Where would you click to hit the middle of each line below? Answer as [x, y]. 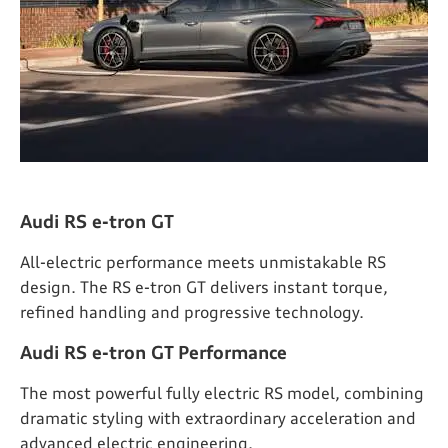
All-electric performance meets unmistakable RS [203, 264]
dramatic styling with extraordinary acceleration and [218, 420]
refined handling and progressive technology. [192, 314]
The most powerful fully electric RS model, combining [222, 395]
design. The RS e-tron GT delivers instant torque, [204, 289]
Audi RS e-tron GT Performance [153, 354]
